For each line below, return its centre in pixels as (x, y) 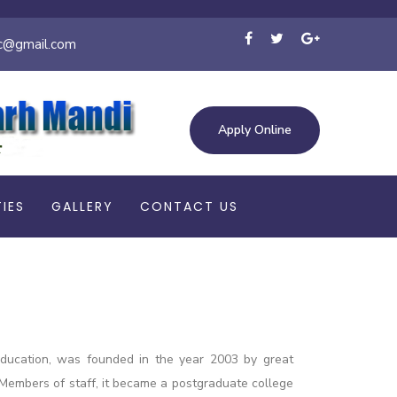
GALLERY (82, 207)
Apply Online (255, 130)
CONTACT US (189, 207)
